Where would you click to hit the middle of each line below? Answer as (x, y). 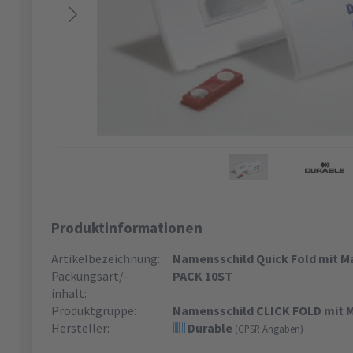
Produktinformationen (127, 228)
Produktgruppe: (94, 311)
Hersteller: (80, 328)
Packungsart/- (90, 276)
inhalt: (69, 294)
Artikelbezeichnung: (106, 259)
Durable (210, 328)
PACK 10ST (202, 276)
